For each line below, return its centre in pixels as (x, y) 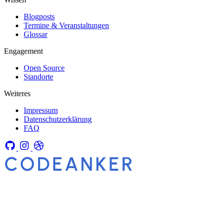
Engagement (23, 51)
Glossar (36, 35)
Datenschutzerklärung (58, 119)
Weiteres (17, 94)
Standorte (38, 77)
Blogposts (39, 17)
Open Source (44, 68)
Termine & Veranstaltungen (66, 26)
